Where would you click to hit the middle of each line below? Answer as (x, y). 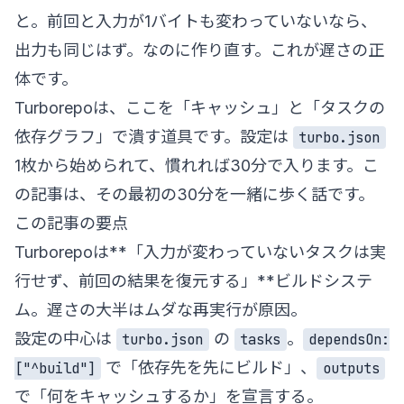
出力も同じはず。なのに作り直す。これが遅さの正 (199, 50)
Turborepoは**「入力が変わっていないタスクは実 (200, 252)
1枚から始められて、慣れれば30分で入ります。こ (197, 165)
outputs (351, 368)
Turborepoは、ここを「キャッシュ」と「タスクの (200, 107)
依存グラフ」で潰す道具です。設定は (154, 136)
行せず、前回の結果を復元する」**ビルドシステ (193, 280)
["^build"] (55, 368)
